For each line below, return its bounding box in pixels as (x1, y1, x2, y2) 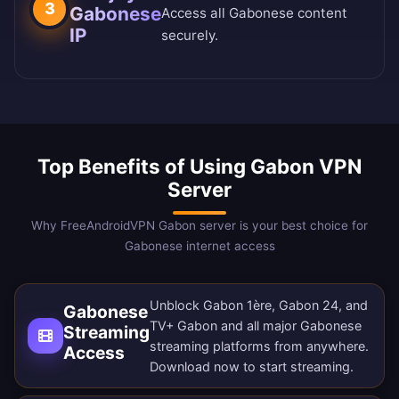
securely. (161, 27, 219, 45)
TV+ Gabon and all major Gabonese (150, 318, 362, 334)
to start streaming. (240, 359, 354, 375)
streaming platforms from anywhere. (150, 338, 369, 354)
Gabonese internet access (124, 239, 275, 254)
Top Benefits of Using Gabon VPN (37, 154, 362, 179)
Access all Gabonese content (161, 4, 348, 22)
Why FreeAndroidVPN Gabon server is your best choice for (31, 218, 368, 233)
